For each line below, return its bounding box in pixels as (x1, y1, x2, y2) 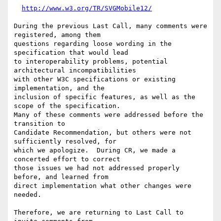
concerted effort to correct (14, 155, 120, 163)
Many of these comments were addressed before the (14, 111, 203, 119)
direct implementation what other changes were (14, 182, 191, 190)
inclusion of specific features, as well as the (14, 93, 195, 101)
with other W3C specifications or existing (14, 75, 176, 83)
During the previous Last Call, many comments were (14, 22, 207, 30)
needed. (14, 191, 41, 199)
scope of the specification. (14, 102, 120, 110)
